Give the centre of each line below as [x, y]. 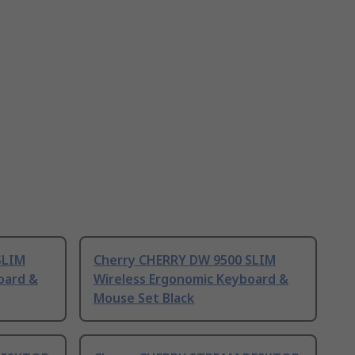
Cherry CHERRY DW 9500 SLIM [185, 260]
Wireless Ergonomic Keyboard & [191, 279]
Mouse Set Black [144, 298]
